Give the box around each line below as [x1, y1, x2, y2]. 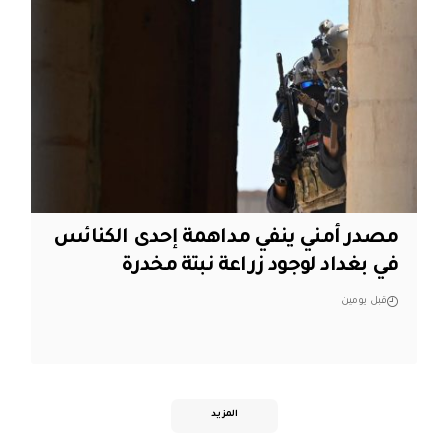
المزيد [210, 410, 238, 421]
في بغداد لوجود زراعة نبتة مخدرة [120, 256, 399, 279]
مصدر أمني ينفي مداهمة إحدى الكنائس [53, 228, 399, 251]
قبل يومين [341, 296, 388, 308]
